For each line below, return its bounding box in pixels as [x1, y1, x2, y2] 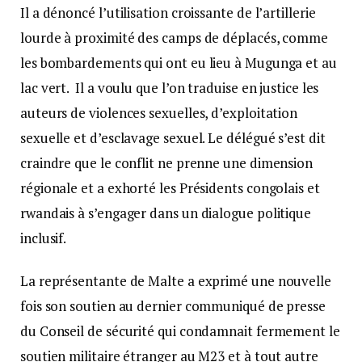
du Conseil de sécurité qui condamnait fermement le [20, 321, 340, 340]
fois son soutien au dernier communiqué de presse [20, 296, 326, 315]
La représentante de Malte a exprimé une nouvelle [20, 271, 331, 290]
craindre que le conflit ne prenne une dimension [20, 153, 314, 172]
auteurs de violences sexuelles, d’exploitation [20, 103, 298, 122]
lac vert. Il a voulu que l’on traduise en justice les [20, 78, 319, 97]
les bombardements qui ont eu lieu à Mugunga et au [20, 53, 337, 72]
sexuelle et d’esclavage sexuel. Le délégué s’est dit [20, 128, 326, 147]
